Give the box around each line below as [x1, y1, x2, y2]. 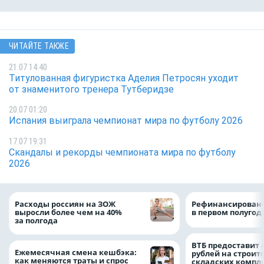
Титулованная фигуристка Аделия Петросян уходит [9, 72, 239, 84]
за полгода [15, 215, 60, 226]
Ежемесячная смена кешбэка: [15, 246, 137, 258]
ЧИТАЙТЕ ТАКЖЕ [9, 41, 70, 51]
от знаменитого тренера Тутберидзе [9, 83, 174, 95]
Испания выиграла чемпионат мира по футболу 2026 [9, 115, 243, 127]
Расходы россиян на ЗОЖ [15, 199, 115, 210]
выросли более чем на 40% [15, 207, 122, 218]
